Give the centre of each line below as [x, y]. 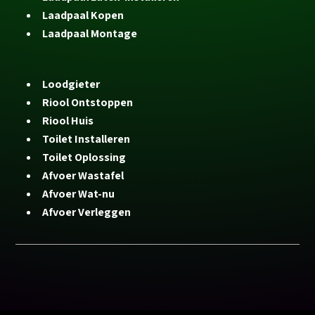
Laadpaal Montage [90, 34]
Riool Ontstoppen [88, 103]
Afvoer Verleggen [87, 212]
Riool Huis [68, 121]
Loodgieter [71, 84]
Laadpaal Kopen [83, 15]
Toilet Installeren [86, 139]
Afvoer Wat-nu [79, 194]
